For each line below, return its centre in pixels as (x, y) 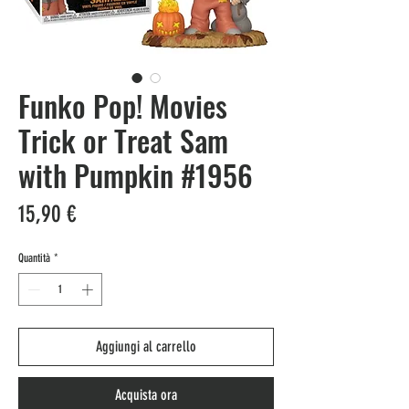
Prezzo (103, 214)
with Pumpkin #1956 (136, 175)
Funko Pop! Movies (123, 106)
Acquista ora (146, 394)
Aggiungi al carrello (146, 346)
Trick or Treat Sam (123, 141)
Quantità (34, 258)
